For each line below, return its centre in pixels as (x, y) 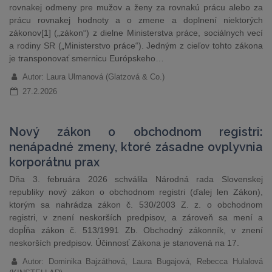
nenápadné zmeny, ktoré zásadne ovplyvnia (136, 147)
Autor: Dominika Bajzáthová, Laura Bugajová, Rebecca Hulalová (142, 261)
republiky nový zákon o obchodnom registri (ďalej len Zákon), (136, 192)
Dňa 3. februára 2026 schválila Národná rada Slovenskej (136, 179)
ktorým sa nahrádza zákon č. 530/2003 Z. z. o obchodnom (136, 205)
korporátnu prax (54, 162)
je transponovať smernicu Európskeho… (87, 58)
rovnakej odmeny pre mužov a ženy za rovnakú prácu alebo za (136, 7)
